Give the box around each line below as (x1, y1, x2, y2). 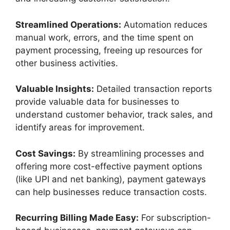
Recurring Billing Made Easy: (15, 213, 139, 223)
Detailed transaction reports (94, 84, 212, 94)
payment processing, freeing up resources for (15, 45, 202, 55)
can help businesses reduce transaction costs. (15, 186, 209, 197)
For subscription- (139, 213, 211, 223)
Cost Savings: (15, 148, 75, 159)
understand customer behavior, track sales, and (15, 109, 213, 120)
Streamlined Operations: (15, 19, 121, 30)
